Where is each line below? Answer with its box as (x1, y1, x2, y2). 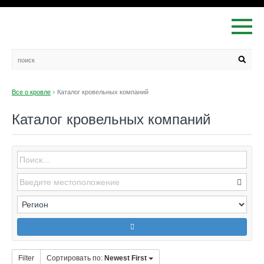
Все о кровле (12, 88, 51, 95)
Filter (18, 254, 34, 262)
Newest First (104, 254, 147, 262)
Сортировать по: (47, 254, 104, 262)
